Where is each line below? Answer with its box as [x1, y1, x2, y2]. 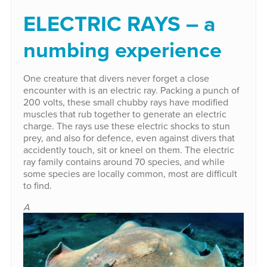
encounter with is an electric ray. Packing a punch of [23, 83, 240, 97]
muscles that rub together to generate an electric [23, 107, 226, 120]
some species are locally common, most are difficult [23, 166, 237, 180]
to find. [23, 178, 52, 192]
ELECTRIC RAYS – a [23, 7, 216, 39]
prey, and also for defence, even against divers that [23, 131, 235, 144]
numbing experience [23, 33, 222, 65]
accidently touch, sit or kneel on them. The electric [23, 142, 234, 156]
